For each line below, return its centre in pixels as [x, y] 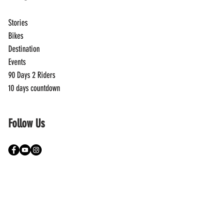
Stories [18, 23]
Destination [24, 49]
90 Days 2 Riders [32, 75]
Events [17, 62]
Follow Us [26, 123]
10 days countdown [34, 88]
